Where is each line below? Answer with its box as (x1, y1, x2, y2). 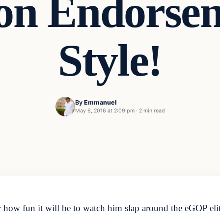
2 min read (138, 108, 165, 114)
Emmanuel (83, 99, 117, 107)
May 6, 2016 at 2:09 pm (75, 108, 135, 114)
